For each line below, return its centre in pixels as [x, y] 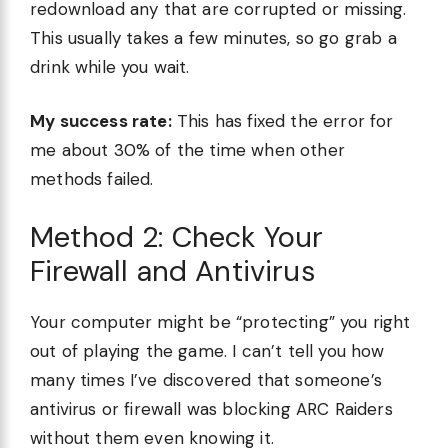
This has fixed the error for [282, 121]
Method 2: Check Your [177, 236]
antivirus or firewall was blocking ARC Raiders [211, 408]
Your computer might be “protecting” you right [220, 321]
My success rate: [101, 121]
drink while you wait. [110, 66]
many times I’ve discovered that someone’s [206, 379]
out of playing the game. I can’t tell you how [207, 350]
